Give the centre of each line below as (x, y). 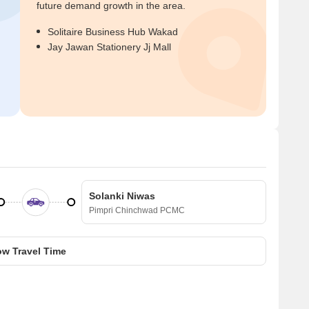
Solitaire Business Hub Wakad (113, 32)
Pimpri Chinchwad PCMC (137, 210)
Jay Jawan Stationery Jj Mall (109, 47)
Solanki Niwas (122, 196)
